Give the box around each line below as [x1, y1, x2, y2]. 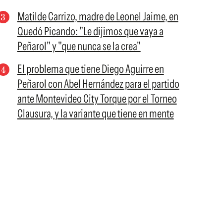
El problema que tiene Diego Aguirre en [17, 62, 164, 76]
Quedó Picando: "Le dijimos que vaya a [17, 24, 164, 38]
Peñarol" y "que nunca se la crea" [17, 39, 141, 53]
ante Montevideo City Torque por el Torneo [17, 92, 177, 106]
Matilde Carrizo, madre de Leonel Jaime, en [17, 9, 178, 23]
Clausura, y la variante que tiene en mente [17, 107, 174, 120]
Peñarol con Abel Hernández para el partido [17, 77, 179, 91]
